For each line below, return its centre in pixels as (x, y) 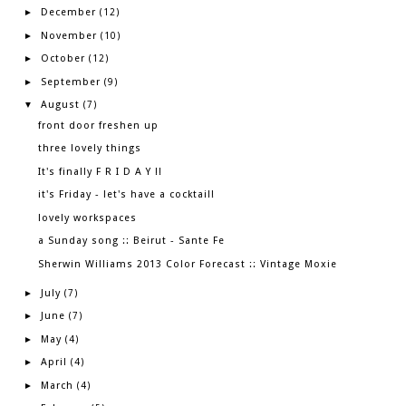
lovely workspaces (88, 217)
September (70, 82)
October (63, 59)
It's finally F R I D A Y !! (101, 171)
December (68, 13)
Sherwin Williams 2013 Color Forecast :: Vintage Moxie (188, 264)
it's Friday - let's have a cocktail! (127, 195)
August (60, 105)
